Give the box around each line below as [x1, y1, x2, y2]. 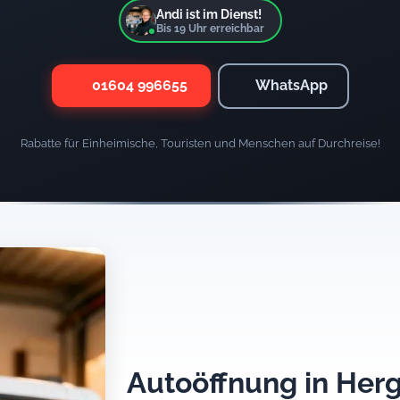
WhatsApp [255, 77, 328, 95]
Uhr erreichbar [185, 21, 264, 35]
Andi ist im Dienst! [155, 5, 262, 21]
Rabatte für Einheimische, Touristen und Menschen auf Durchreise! [20, 136, 380, 150]
